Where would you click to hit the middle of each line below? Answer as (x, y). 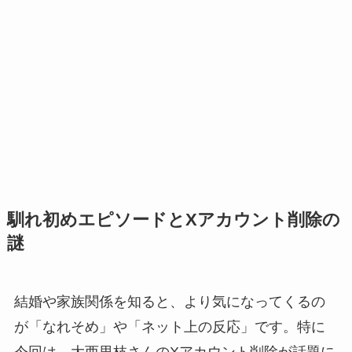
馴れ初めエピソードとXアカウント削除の (173, 220)
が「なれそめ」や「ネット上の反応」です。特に (169, 326)
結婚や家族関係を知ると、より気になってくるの (169, 301)
